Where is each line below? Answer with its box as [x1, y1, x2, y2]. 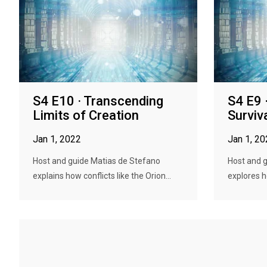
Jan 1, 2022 [33, 133, 81, 145]
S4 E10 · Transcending [33, 94, 163, 108]
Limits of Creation [33, 108, 139, 123]
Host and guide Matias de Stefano [33, 156, 160, 166]
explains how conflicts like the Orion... [33, 171, 171, 181]
